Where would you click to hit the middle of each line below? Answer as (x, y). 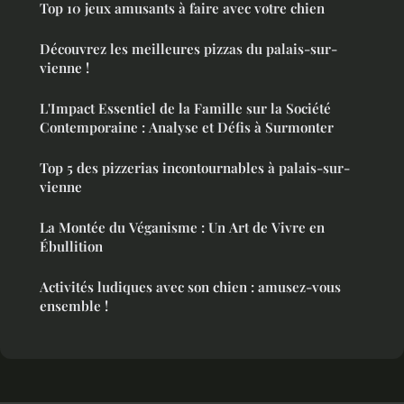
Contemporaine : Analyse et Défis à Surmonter (187, 127)
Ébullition (71, 246)
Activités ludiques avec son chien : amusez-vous (190, 286)
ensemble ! (74, 305)
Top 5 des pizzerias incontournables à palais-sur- (195, 167)
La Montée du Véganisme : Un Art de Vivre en (182, 227)
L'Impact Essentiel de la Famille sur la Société (185, 108)
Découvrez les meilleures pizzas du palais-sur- (188, 48)
